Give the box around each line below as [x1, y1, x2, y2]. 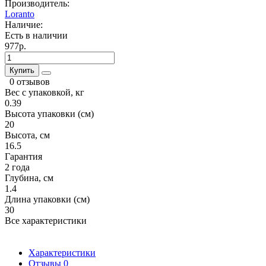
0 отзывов [9, 76, 50, 87]
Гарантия [5, 151, 42, 161]
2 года [5, 161, 30, 172]
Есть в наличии [5, 30, 68, 40]
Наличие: [5, 19, 43, 30]
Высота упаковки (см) [5, 108, 94, 119]
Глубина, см [5, 172, 53, 183]
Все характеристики [5, 215, 87, 226]
